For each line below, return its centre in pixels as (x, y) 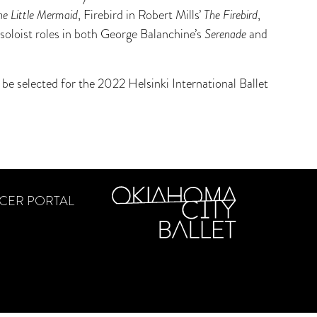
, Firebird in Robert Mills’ (140, 15)
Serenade (226, 34)
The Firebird (230, 15)
